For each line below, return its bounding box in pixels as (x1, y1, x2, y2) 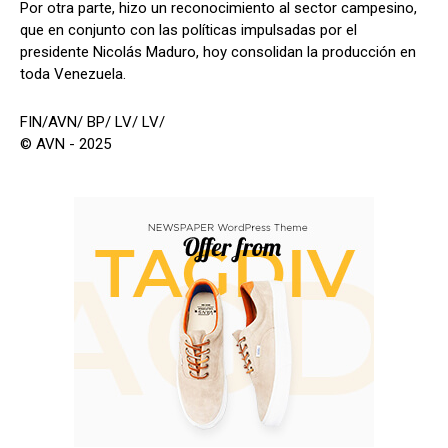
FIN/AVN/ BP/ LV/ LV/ (20, 112, 165, 131)
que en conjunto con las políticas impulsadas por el (20, 20, 357, 39)
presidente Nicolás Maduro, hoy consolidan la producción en (20, 42, 416, 61)
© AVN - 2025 (20, 134, 111, 153)
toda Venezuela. (20, 64, 126, 83)
